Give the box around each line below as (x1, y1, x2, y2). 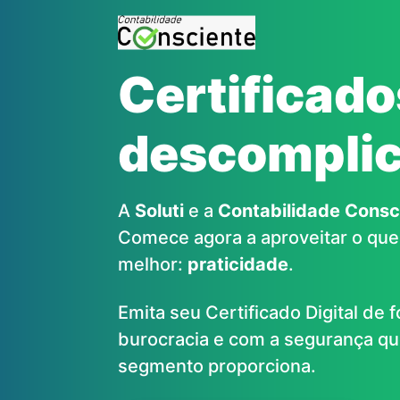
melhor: (118, 254, 187, 276)
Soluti (130, 200, 184, 222)
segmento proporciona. (118, 355, 316, 378)
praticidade (187, 254, 288, 276)
